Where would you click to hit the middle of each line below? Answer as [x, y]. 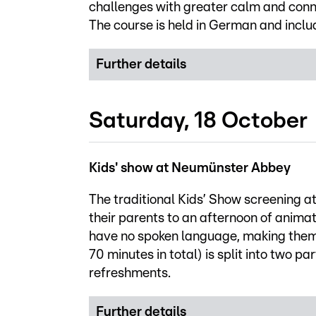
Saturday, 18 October [198, 120]
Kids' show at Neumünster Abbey [190, 168]
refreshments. [130, 273]
